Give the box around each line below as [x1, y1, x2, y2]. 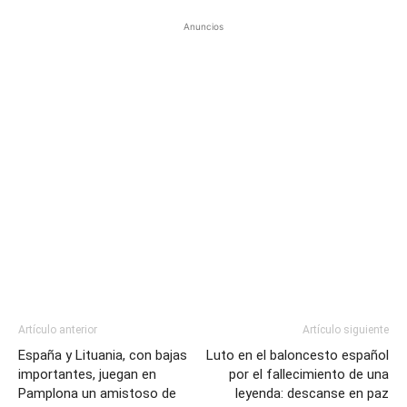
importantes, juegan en [18, 365, 156, 382]
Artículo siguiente [303, 323, 389, 336]
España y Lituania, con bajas [18, 346, 187, 363]
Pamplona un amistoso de [18, 384, 176, 402]
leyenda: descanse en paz [235, 384, 389, 402]
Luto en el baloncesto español [206, 346, 389, 363]
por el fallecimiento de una [229, 365, 389, 382]
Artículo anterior [18, 323, 97, 336]
